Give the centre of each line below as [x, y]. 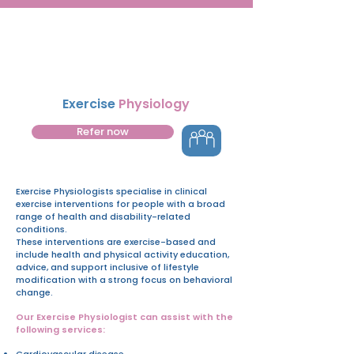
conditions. [41, 229]
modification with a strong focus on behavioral [124, 279]
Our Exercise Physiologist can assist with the [124, 316]
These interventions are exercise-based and [116, 241]
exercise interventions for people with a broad [121, 203]
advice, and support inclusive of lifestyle [107, 267]
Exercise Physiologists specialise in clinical [111, 191]
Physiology [154, 104]
